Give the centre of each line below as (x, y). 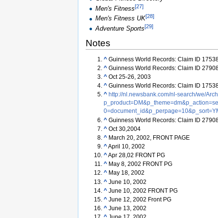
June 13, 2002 (127, 208)
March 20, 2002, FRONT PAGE (149, 137)
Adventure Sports (120, 29)
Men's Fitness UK (121, 18)
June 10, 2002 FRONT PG (143, 191)
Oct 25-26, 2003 (129, 77)
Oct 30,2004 (124, 129)
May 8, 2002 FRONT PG (140, 164)
